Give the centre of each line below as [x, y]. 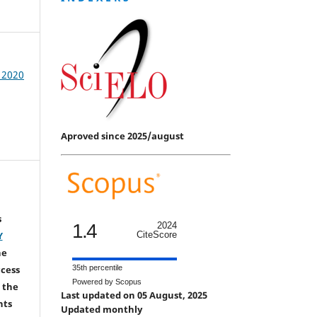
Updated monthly [102, 309]
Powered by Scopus [107, 281]
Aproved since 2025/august [122, 136]
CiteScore [157, 234]
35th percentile [97, 267]
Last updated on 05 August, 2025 [135, 295]
